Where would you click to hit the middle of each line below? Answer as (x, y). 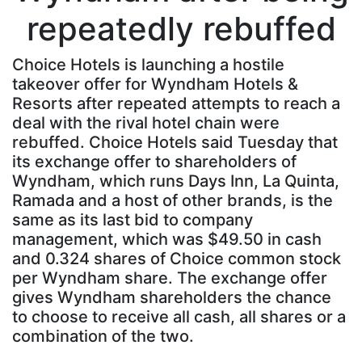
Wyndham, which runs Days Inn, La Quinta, (176, 181)
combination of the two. (103, 336)
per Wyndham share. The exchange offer (170, 278)
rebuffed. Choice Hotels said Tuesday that (175, 142)
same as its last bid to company (133, 220)
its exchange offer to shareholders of (154, 162)
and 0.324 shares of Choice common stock (177, 259)
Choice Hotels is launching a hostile (148, 65)
